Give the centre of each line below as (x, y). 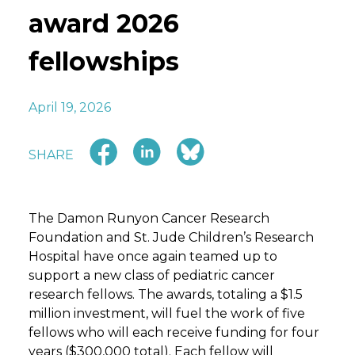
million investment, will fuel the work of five (167, 313)
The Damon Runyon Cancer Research (149, 218)
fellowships (104, 62)
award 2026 (104, 24)
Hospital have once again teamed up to (153, 256)
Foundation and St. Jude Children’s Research (171, 237)
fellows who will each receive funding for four (174, 332)
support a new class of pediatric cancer (152, 275)
